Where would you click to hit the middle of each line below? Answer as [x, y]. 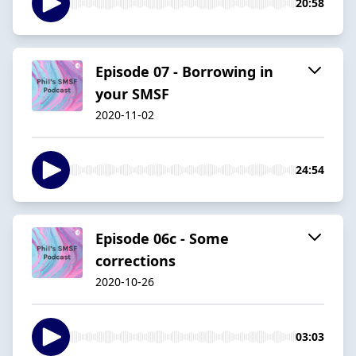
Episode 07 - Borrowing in [184, 71]
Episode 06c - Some [162, 238]
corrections [135, 260]
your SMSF [132, 93]
